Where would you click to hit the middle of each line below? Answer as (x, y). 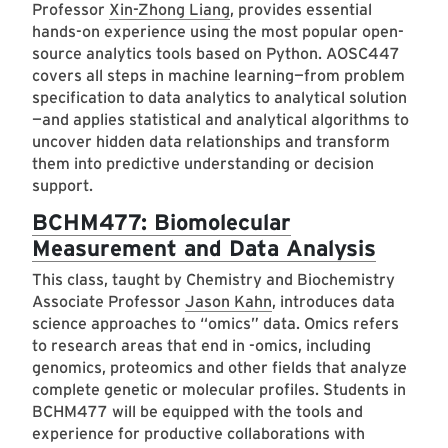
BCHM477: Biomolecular (161, 222)
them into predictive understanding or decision (203, 164)
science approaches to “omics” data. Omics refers (215, 324)
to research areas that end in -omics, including (201, 346)
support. (64, 186)
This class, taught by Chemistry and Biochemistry (213, 280)
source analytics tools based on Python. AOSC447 (216, 54)
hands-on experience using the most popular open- (218, 32)
